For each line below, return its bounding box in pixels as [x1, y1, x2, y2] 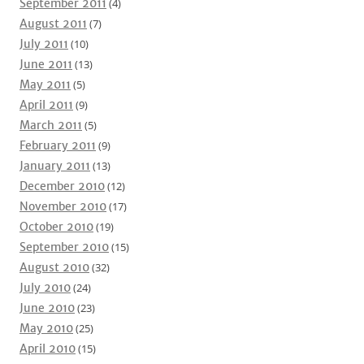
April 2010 [19, 341, 76, 356]
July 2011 [19, 37, 68, 51]
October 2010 [19, 219, 93, 234]
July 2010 [19, 280, 71, 295]
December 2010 [19, 179, 105, 193]
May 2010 [19, 321, 73, 336]
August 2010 [19, 260, 89, 275]
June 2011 [19, 57, 72, 71]
